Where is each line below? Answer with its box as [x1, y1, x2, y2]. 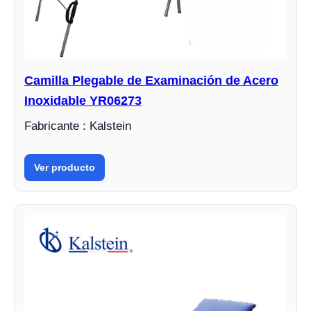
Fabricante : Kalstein [24, 119, 131, 133]
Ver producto [34, 161, 95, 173]
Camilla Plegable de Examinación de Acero [24, 73, 278, 87]
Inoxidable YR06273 [24, 93, 142, 108]
